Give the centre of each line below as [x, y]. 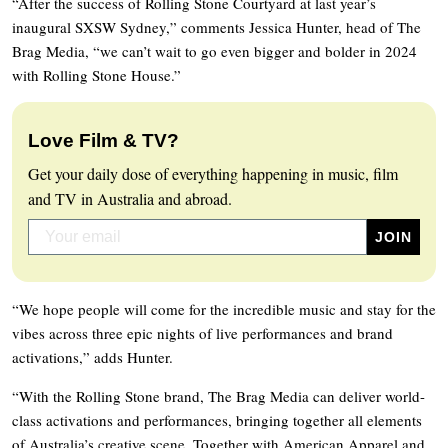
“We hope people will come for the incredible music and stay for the [224, 308]
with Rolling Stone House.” [96, 74]
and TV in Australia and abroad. [130, 198]
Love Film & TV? [103, 140]
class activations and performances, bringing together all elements [217, 419]
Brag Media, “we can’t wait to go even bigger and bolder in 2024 [214, 50]
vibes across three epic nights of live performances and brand [202, 332]
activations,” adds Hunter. [92, 356]
